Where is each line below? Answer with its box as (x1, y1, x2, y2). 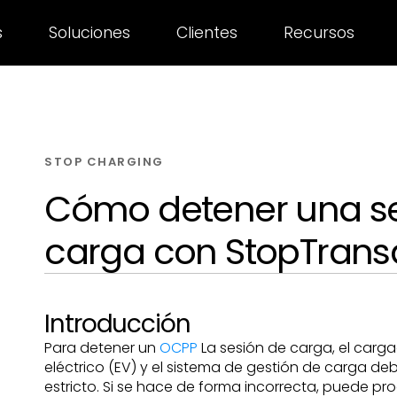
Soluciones (48, 22, 130, 43)
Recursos (284, 22, 355, 43)
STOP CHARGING (44, 153, 164, 170)
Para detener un (44, 338, 160, 358)
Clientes (176, 22, 238, 43)
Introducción (44, 307, 191, 341)
